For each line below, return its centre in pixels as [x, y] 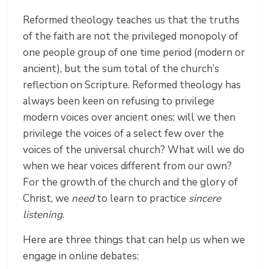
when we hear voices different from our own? [128, 166]
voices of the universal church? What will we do [134, 150]
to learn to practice [142, 199]
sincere [205, 199]
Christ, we [47, 199]
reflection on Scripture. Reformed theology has [132, 85]
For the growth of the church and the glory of [131, 183]
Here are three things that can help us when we [134, 240]
